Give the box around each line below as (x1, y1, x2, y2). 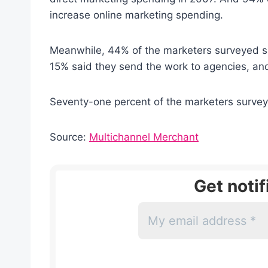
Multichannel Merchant (89, 130, 199, 143)
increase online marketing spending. (50, 8, 223, 21)
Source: (50, 130, 89, 143)
